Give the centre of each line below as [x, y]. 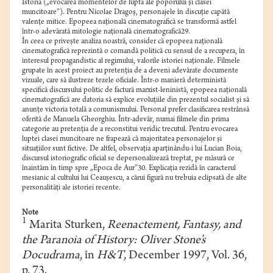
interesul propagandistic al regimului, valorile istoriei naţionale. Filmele [131, 62]
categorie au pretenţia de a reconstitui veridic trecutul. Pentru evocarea [130, 130]
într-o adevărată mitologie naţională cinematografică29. [106, 32]
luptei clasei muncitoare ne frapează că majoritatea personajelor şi [122, 140]
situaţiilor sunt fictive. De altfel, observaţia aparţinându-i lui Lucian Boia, [132, 149]
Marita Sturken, [67, 226]
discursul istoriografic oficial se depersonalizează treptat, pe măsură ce [128, 159]
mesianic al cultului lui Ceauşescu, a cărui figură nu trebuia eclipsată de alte [134, 179]
